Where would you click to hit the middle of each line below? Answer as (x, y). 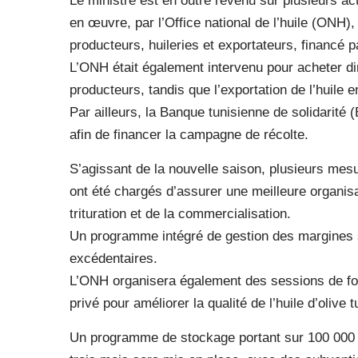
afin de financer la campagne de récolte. (189, 135)
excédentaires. (113, 259)
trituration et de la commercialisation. (180, 214)
